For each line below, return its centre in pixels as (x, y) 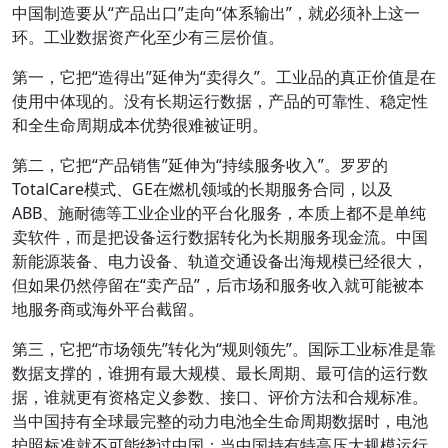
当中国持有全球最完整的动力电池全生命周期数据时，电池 (220, 421)
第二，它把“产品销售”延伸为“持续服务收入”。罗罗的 (200, 165)
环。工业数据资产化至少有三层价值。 (148, 37)
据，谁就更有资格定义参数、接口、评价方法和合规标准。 (220, 397)
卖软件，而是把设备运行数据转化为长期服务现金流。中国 (220, 237)
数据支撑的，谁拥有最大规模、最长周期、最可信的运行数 (220, 373)
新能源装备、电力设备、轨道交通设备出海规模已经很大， (220, 261)
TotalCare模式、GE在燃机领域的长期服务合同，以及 (202, 189)
